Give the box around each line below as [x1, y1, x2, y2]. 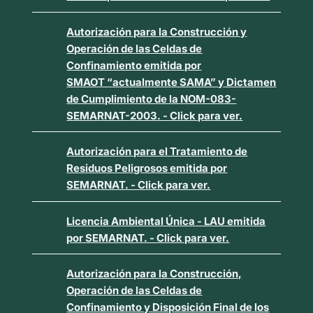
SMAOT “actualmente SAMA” [66, 75, 219, 89]
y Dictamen [218, 75, 277, 89]
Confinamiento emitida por [66, 58, 202, 72]
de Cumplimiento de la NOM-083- [66, 92, 237, 105]
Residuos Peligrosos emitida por [66, 161, 228, 175]
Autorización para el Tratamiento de [66, 145, 248, 159]
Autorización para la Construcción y [66, 24, 247, 38]
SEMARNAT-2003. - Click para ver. [66, 108, 243, 122]
